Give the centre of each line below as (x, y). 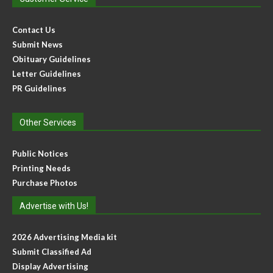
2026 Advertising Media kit (65, 237)
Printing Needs (41, 168)
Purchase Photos (45, 183)
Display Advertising (50, 267)
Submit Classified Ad (52, 252)
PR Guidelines (39, 89)
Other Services (48, 123)
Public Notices (40, 154)
